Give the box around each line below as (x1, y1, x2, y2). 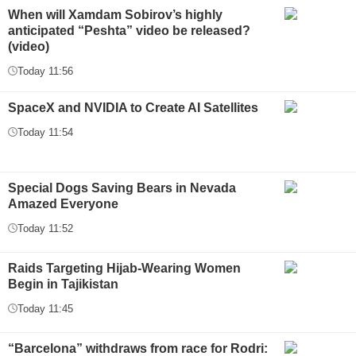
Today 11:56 (17, 64, 73, 77)
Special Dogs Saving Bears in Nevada (8, 180, 236, 195)
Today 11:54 (17, 126, 73, 138)
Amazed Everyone (8, 196, 118, 211)
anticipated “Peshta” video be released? (8, 23, 250, 37)
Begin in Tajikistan (8, 277, 118, 291)
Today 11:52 (17, 222, 73, 234)
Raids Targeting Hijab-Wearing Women (8, 261, 241, 275)
